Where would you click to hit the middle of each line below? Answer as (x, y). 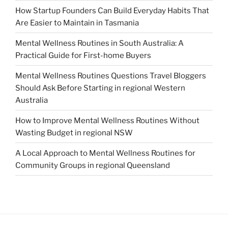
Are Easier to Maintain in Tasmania (77, 23)
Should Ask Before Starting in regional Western (100, 88)
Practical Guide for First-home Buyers (83, 55)
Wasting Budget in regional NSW (74, 133)
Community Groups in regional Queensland (93, 165)
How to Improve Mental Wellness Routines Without (107, 120)
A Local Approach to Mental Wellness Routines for (105, 153)
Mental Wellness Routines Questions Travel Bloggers (111, 76)
